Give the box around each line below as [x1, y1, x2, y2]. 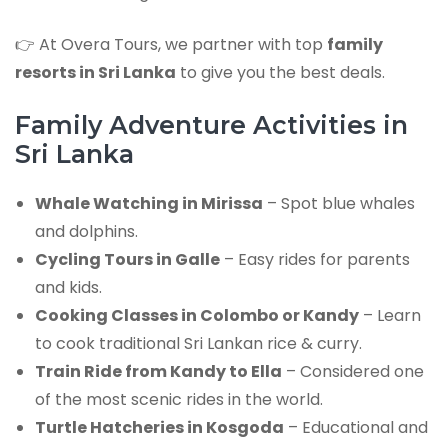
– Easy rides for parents [220, 247, 410, 271]
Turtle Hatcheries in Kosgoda [35, 415, 284, 439]
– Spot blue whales [263, 191, 415, 215]
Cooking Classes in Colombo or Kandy [35, 303, 359, 327]
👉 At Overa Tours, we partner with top [15, 32, 327, 56]
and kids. [35, 275, 102, 299]
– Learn [359, 303, 421, 327]
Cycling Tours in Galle [35, 247, 220, 271]
